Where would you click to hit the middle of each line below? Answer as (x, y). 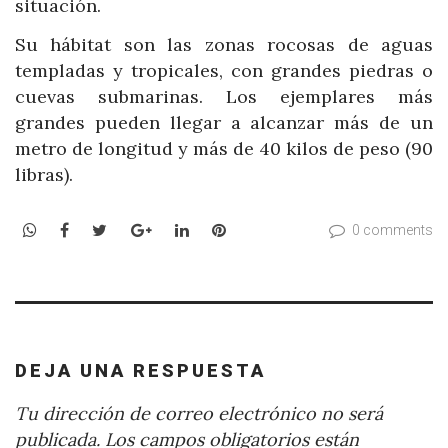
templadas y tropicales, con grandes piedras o (224, 71)
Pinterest (260, 228)
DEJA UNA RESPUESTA (140, 371)
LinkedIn (221, 228)
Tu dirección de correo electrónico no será (199, 413)
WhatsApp (75, 228)
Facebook (105, 228)
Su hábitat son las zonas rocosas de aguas (224, 45)
